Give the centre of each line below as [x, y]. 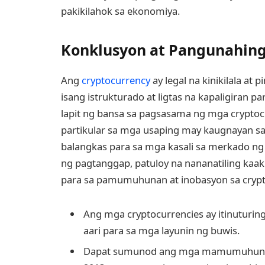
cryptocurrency [116, 80]
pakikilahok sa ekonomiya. [120, 11]
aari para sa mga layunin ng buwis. [161, 230]
